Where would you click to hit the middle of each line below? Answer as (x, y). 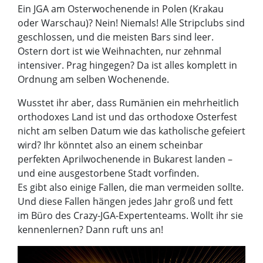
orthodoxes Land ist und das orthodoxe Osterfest (127, 117)
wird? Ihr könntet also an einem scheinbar (110, 145)
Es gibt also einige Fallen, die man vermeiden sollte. (131, 188)
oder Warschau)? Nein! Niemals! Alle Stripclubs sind (131, 23)
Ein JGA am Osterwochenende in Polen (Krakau (121, 9)
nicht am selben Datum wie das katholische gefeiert (131, 131)
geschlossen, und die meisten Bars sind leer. (116, 37)
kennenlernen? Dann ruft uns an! (90, 230)
